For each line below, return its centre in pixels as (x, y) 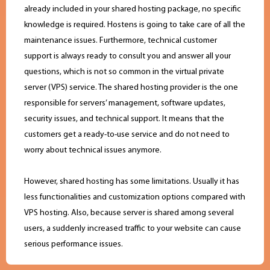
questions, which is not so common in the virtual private (124, 72)
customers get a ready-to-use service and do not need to (127, 135)
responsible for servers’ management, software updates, (125, 104)
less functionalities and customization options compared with (135, 198)
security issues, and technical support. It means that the (124, 119)
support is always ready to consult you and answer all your (127, 57)
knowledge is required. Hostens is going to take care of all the (135, 25)
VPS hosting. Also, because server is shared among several (129, 213)
